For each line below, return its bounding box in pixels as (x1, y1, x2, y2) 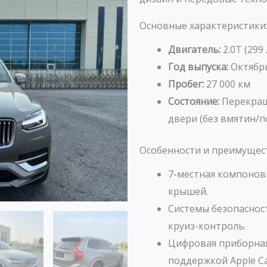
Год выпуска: (168, 60, 228, 73)
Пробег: (168, 77, 204, 91)
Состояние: (168, 94, 219, 108)
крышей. (168, 185, 208, 198)
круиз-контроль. (168, 219, 246, 233)
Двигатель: (168, 42, 221, 56)
